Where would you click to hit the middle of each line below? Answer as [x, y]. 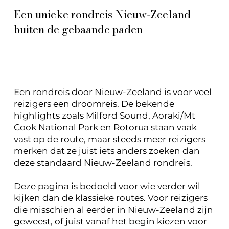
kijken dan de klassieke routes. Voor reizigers [110, 198]
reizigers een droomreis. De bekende [94, 104]
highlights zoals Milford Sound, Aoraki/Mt [104, 116]
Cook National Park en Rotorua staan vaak [105, 128]
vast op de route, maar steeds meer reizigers [109, 139]
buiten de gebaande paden [78, 29]
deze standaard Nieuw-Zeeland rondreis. [103, 163]
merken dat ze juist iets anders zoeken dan [107, 151]
